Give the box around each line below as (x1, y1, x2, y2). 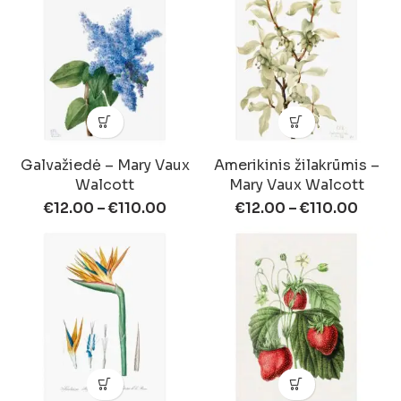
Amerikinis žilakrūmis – (213, 155, 380, 175)
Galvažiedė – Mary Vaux (20, 155, 190, 175)
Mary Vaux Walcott (228, 175, 364, 194)
